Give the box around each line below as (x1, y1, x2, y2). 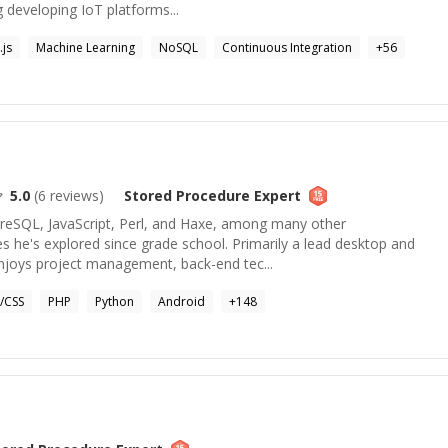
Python (95, 293, 134, 310)
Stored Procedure (124, 186, 250, 205)
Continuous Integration (222, 39, 352, 56)
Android (158, 293, 205, 310)
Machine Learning (36, 39, 135, 56)
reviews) (46, 186, 104, 205)
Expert (250, 186, 301, 205)
